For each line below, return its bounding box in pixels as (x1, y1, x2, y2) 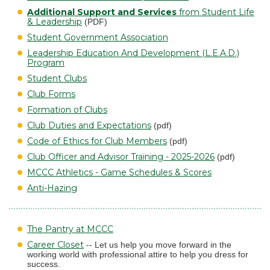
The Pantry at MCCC (27, 224, 113, 234)
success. (27, 259, 60, 269)
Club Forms (27, 89, 75, 99)
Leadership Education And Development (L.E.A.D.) (27, 48, 239, 58)
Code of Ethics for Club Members (27, 136, 167, 146)
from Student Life (177, 7, 254, 17)
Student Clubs (27, 73, 87, 84)
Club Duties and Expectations (27, 120, 151, 131)
